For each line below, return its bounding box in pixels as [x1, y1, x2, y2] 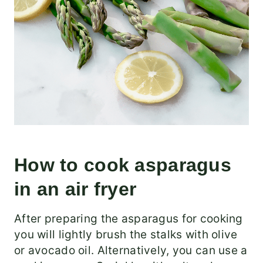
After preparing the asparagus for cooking [14, 212, 243, 226]
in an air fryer [14, 178, 137, 200]
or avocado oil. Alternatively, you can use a [14, 244, 248, 258]
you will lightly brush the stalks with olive [14, 228, 238, 242]
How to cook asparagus [14, 154, 231, 176]
